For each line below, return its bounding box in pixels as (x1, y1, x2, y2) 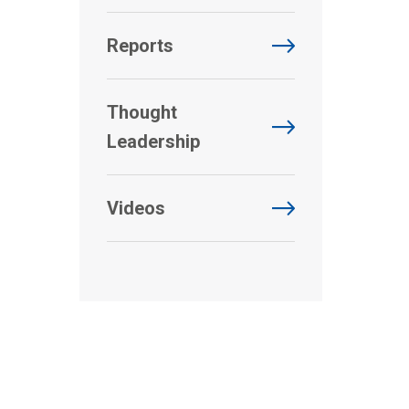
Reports (107, 35, 173, 57)
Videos (107, 197, 165, 219)
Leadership (107, 131, 200, 152)
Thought (107, 101, 177, 123)
